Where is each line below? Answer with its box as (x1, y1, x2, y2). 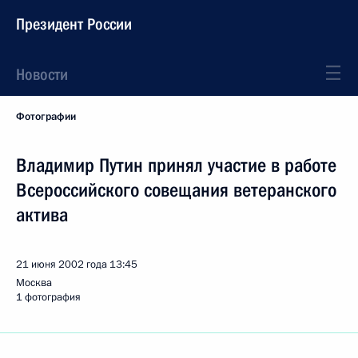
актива (16, 204, 68, 226)
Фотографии (16, 109, 76, 124)
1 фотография (16, 290, 81, 304)
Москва (16, 276, 52, 290)
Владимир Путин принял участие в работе (16, 154, 336, 177)
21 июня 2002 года (16, 257, 107, 272)
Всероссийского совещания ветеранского (16, 179, 336, 201)
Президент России (16, 14, 132, 34)
